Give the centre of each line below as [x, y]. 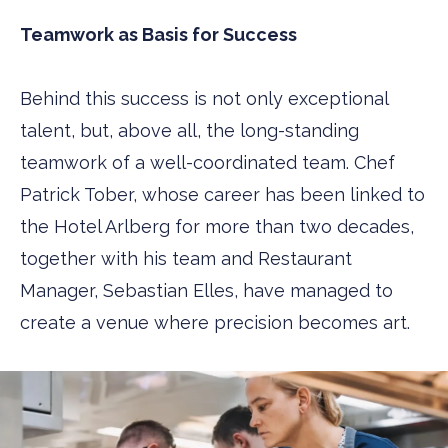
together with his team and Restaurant [186, 258]
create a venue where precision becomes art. [215, 322]
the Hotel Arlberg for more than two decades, [217, 226]
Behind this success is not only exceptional [204, 98]
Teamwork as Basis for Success [158, 34]
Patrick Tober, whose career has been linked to [222, 194]
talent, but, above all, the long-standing [189, 130]
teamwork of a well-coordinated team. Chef [207, 162]
